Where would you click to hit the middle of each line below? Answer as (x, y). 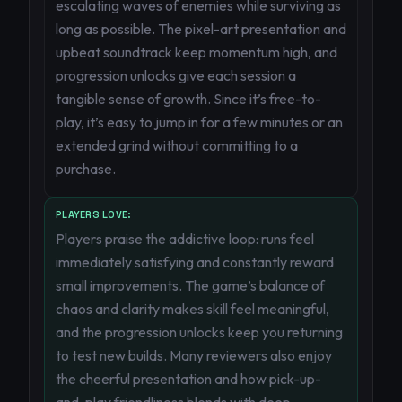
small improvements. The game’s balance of (190, 285)
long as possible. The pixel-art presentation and (201, 29)
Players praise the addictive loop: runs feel (185, 239)
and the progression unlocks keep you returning (199, 332)
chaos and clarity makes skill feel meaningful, (192, 309)
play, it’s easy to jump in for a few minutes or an (199, 122)
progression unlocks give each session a (176, 75)
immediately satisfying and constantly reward (195, 262)
